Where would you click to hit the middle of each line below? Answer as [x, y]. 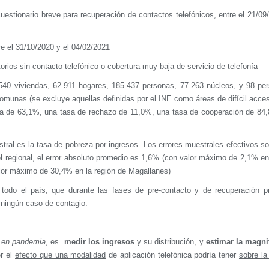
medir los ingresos [99, 241]
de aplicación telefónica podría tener [172, 255]
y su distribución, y [170, 241]
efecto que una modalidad [61, 255]
